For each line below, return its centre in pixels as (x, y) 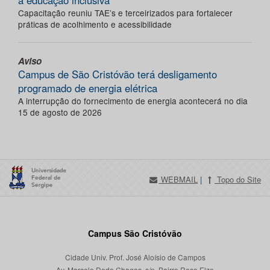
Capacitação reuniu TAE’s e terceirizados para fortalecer (125, 13)
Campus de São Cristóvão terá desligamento (118, 74)
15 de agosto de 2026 (60, 112)
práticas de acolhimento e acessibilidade (95, 24)
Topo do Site (237, 180)
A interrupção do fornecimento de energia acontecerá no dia (133, 101)
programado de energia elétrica (88, 88)
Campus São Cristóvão (135, 234)
